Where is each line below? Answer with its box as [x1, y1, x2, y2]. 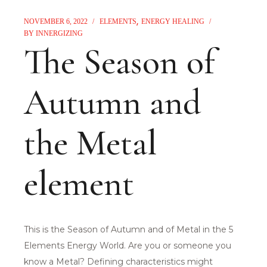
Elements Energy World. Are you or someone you [24, 240, 232, 252]
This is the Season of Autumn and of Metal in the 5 [24, 224, 234, 235]
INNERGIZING [36, 29, 83, 38]
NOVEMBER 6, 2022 [24, 17, 88, 26]
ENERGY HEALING [141, 17, 205, 26]
